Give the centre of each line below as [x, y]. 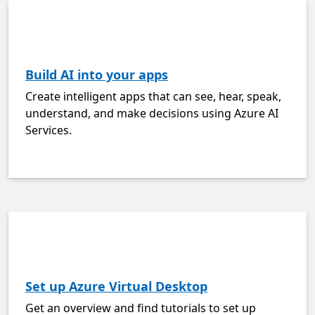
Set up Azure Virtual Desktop [116, 286]
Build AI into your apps [97, 75]
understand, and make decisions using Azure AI [152, 113]
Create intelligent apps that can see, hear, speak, [153, 96]
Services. [49, 130]
